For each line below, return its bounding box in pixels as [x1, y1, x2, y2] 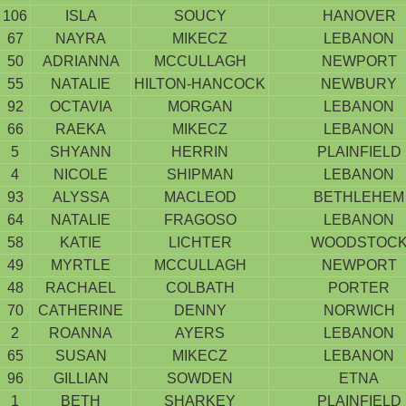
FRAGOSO [163, 212, 237, 227]
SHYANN [50, 144, 111, 159]
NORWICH [323, 303, 395, 318]
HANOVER [322, 8, 396, 24]
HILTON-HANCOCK [134, 76, 266, 92]
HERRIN [171, 144, 228, 159]
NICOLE [53, 167, 108, 182]
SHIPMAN [166, 167, 234, 182]
